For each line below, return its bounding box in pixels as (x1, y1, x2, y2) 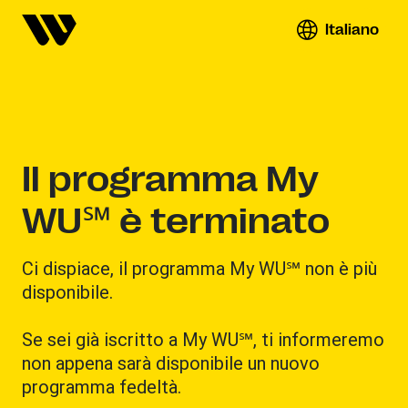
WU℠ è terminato (22, 200, 330, 242)
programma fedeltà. (22, 375, 181, 398)
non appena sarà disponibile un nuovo (22, 352, 320, 374)
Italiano (325, 22, 379, 38)
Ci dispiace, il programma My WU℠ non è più (22, 257, 377, 280)
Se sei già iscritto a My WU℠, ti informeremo (22, 328, 384, 351)
